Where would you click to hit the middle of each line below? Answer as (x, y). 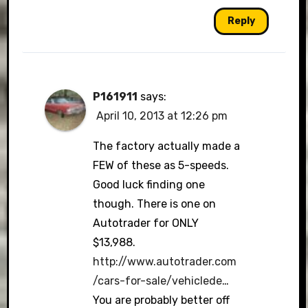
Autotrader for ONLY (145, 223)
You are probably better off (161, 300)
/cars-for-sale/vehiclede (157, 281)
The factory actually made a (166, 146)
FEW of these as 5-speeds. (161, 165)
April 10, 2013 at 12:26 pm (162, 116)
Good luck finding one (148, 185)
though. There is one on (154, 204)
